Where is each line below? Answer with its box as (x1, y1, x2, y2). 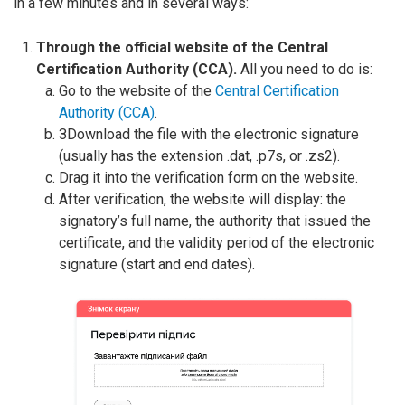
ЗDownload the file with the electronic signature (59, 126, 359, 143)
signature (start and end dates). (59, 256, 255, 273)
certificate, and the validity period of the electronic (59, 234, 374, 251)
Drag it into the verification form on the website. (59, 169, 358, 186)
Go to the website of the (59, 82, 215, 99)
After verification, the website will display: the (59, 191, 346, 208)
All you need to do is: (237, 61, 372, 78)
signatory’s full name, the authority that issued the (59, 212, 371, 230)
